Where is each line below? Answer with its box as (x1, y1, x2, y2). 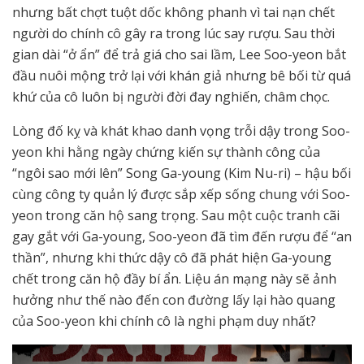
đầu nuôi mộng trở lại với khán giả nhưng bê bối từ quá (12, 66, 351, 84)
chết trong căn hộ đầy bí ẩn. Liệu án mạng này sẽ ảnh (12, 269, 336, 288)
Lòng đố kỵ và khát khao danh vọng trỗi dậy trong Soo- (12, 121, 350, 140)
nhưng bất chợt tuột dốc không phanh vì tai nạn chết (12, 2, 335, 21)
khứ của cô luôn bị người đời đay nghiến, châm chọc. (12, 87, 333, 106)
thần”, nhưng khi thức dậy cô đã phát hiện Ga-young (12, 248, 331, 266)
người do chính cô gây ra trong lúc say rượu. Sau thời (12, 24, 335, 42)
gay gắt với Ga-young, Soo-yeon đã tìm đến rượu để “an (12, 227, 352, 245)
